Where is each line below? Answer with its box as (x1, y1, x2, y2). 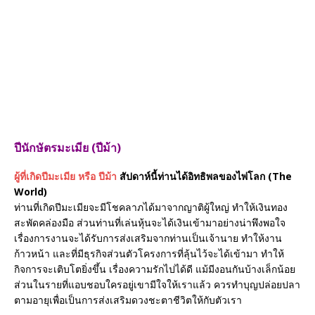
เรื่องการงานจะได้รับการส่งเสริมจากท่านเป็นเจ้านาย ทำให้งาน (14, 231, 282, 245)
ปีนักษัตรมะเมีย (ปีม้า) (14, 140, 121, 156)
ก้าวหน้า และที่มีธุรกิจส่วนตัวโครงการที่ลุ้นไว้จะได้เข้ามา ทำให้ (14, 247, 284, 261)
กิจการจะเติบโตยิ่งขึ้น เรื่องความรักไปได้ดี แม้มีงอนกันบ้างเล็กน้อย (14, 262, 295, 276)
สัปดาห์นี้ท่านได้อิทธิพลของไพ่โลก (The (120, 169, 292, 184)
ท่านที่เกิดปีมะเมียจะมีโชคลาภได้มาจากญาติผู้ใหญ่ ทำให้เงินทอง (14, 200, 288, 214)
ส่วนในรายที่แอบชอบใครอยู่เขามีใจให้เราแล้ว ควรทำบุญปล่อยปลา (14, 278, 300, 292)
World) (14, 185, 47, 199)
